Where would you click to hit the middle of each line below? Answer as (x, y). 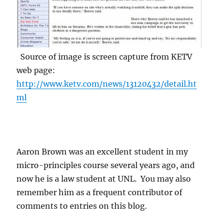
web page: (37, 70)
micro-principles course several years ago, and (106, 165)
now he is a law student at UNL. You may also (104, 179)
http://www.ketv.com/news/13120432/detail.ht (107, 84)
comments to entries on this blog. (82, 206)
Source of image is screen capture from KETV (105, 57)
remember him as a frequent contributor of (100, 193)
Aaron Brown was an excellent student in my (102, 152)
